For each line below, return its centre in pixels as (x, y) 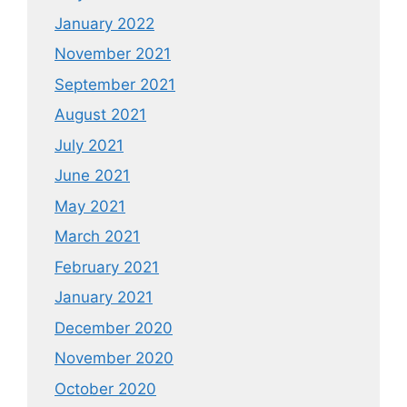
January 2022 (104, 23)
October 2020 (105, 388)
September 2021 (115, 84)
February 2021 (107, 267)
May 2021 (90, 206)
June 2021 (92, 176)
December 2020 (114, 328)
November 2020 (114, 358)
